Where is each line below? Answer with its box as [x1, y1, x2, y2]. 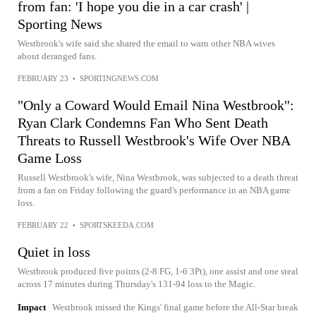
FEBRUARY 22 [18, 220, 68, 229]
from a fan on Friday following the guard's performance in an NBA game [18, 184, 291, 195]
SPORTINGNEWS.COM [80, 73, 159, 83]
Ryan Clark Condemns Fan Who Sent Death [18, 114, 268, 130]
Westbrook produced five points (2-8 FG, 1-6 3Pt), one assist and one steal [18, 265, 298, 276]
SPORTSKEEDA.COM [80, 220, 154, 229]
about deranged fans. [18, 50, 97, 61]
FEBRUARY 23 [18, 73, 68, 83]
